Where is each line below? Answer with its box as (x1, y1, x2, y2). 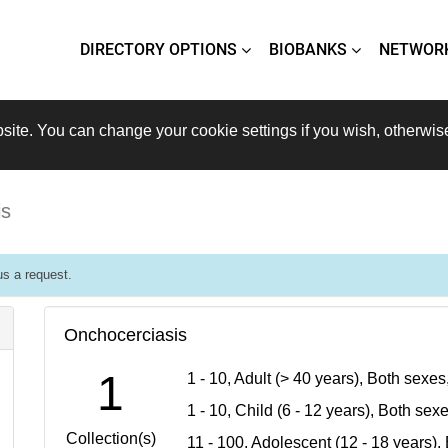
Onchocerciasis (64, 325, 187, 345)
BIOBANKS (269, 40, 348, 59)
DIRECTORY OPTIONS (80, 40, 238, 59)
